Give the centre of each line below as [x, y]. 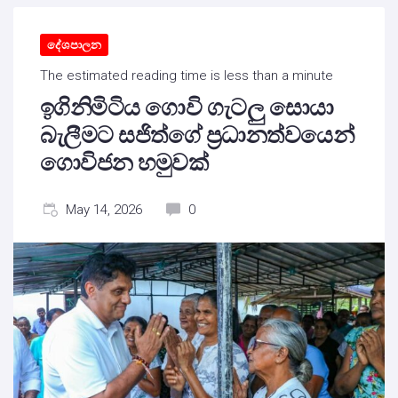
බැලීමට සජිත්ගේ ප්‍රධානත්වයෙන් [197, 135]
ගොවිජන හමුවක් [124, 163]
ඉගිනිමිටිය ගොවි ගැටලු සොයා [187, 107]
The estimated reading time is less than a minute [187, 76]
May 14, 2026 [104, 210]
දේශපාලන [75, 45]
